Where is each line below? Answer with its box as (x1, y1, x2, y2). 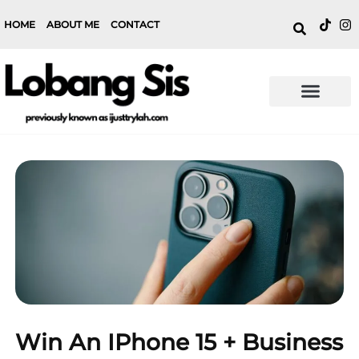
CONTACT (111, 18, 159, 31)
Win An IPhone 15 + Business (15, 328, 344, 356)
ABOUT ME (46, 18, 99, 31)
